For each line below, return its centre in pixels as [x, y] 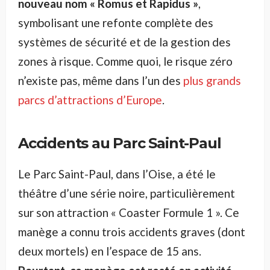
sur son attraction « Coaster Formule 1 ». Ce [129, 213]
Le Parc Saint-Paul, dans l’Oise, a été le [117, 174]
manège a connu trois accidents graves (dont [132, 232]
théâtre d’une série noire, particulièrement [127, 193]
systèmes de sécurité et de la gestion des [124, 42]
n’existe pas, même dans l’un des [101, 81]
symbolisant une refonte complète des [116, 23]
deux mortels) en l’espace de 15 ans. [110, 251]
